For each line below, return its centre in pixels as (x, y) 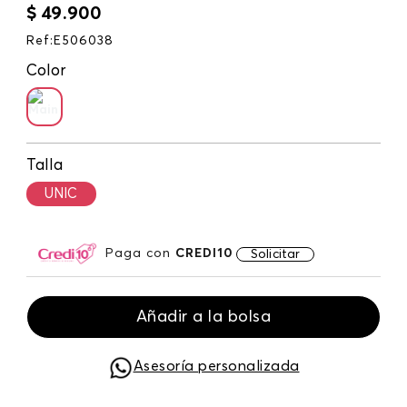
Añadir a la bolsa (203, 317)
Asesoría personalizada (216, 367)
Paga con (140, 253)
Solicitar (276, 254)
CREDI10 (204, 253)
